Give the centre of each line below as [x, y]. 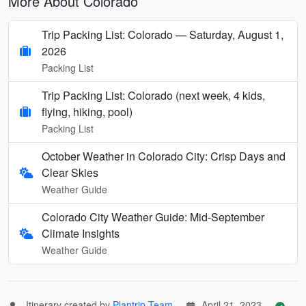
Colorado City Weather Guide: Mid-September [153, 217]
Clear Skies [70, 172]
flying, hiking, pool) [87, 111]
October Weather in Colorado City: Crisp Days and [164, 156]
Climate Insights [81, 233]
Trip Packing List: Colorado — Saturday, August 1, [163, 34]
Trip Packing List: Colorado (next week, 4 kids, [153, 95]
